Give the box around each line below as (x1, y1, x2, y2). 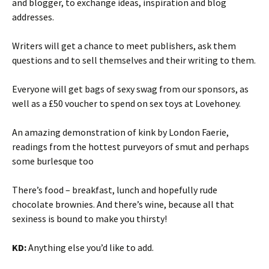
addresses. (12, 11, 54, 23)
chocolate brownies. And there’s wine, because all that (12, 198, 234, 210)
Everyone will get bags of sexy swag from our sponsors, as (12, 83, 249, 95)
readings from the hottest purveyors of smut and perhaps (12, 141, 249, 153)
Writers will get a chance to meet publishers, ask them (12, 40, 236, 52)
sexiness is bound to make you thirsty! (12, 213, 167, 225)
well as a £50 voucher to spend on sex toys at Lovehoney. (12, 97, 241, 109)
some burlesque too (12, 155, 94, 167)
